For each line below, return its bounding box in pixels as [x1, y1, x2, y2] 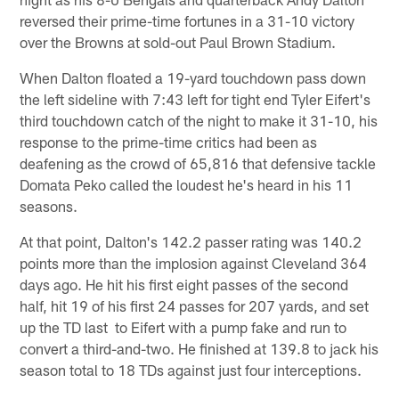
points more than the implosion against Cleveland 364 [20, 253, 368, 272]
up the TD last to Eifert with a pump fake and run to [20, 317, 347, 336]
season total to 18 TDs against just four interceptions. [20, 360, 362, 379]
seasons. [20, 196, 78, 215]
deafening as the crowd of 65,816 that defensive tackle [20, 153, 377, 172]
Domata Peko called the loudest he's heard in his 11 [20, 175, 354, 193]
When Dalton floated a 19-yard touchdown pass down [20, 68, 367, 86]
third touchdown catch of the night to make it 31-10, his [20, 110, 379, 129]
